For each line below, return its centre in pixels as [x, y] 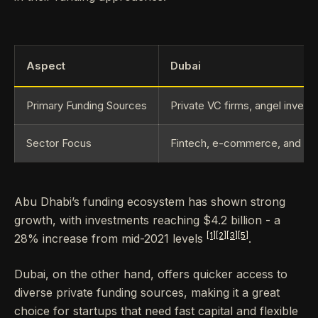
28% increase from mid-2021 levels [110, 238]
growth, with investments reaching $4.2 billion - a [147, 220]
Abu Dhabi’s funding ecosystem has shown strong [150, 202]
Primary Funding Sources [87, 105]
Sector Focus [59, 143]
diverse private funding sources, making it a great [147, 292]
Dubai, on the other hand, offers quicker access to [151, 274]
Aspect [46, 66]
